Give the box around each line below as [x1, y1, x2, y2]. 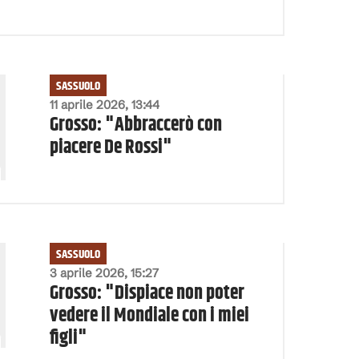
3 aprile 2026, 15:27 [49, 264, 159, 280]
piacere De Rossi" [49, 132, 172, 162]
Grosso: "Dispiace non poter [49, 278, 244, 308]
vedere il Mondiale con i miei [49, 301, 249, 330]
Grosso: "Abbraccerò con [49, 110, 222, 139]
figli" [49, 323, 87, 353]
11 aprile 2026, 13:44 [49, 96, 159, 112]
